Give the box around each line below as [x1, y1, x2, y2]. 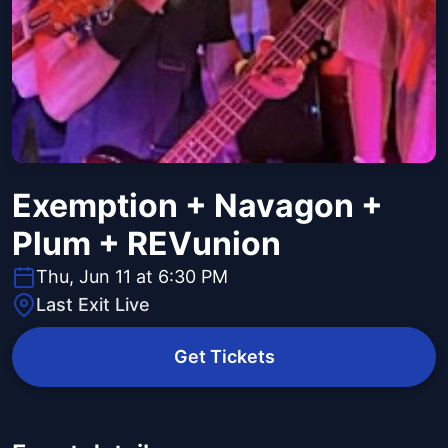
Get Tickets [173, 346, 275, 368]
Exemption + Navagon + [12, 186, 383, 226]
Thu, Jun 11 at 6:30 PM [36, 266, 228, 288]
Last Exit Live [36, 294, 150, 316]
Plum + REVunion [12, 224, 281, 264]
